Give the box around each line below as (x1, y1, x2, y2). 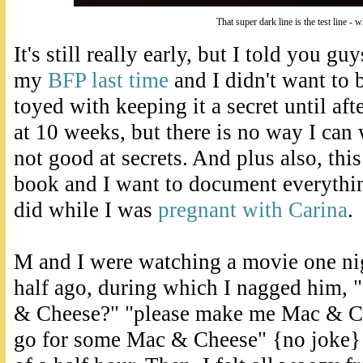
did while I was (14, 198, 158, 223)
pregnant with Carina (158, 198, 348, 223)
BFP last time (48, 68, 169, 93)
